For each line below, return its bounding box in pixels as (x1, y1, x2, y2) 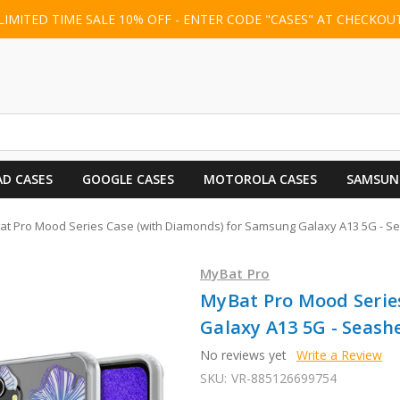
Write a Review (296, 346, 382, 363)
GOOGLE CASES (81, 170, 174, 187)
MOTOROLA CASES (203, 170, 317, 187)
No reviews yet (200, 346, 287, 363)
